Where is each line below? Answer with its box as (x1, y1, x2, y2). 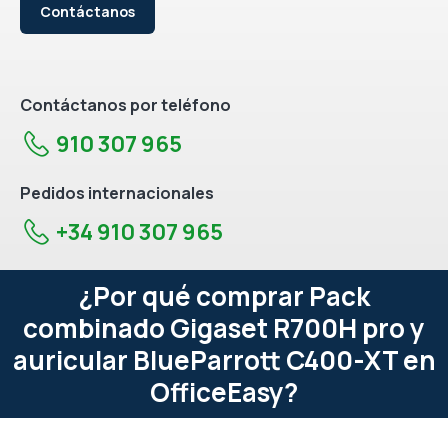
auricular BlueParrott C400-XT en (12, 341, 436, 378)
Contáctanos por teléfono (20, 93, 231, 116)
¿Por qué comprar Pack (78, 277, 370, 314)
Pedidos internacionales (20, 181, 214, 204)
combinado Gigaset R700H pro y (23, 309, 425, 346)
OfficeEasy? (150, 373, 298, 410)
